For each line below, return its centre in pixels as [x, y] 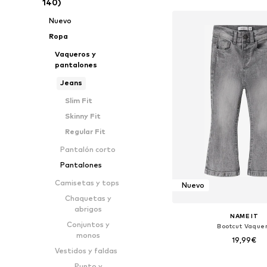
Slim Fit [79, 100]
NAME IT [244, 215]
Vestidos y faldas [86, 251]
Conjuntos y [89, 224]
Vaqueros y [75, 54]
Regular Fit [86, 131]
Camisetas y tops [87, 183]
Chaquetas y [89, 198]
